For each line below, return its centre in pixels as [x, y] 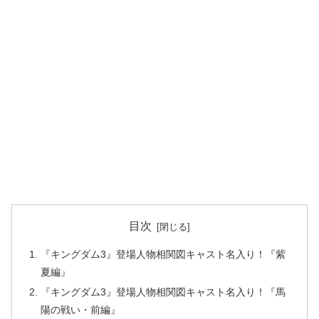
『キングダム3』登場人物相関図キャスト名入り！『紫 [163, 255]
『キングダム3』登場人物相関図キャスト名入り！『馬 [163, 292]
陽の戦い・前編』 [81, 310]
